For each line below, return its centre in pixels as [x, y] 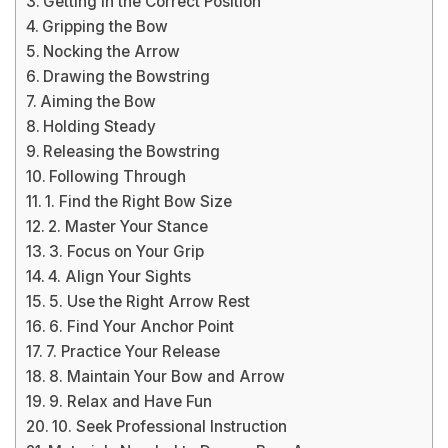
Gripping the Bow [105, 26]
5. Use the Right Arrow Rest [150, 301]
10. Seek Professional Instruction [170, 426]
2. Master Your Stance [128, 226]
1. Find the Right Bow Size [139, 201]
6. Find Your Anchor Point [142, 326]
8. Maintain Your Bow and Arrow [167, 376]
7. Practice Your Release [133, 351]
